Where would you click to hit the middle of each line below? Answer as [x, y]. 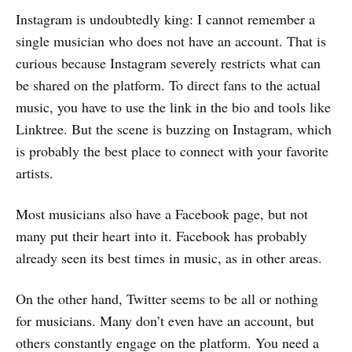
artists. [35, 172]
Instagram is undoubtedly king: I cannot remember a [165, 18]
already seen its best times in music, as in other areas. [169, 257]
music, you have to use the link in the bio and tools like [173, 106]
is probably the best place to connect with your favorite [172, 150]
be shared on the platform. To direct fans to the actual [168, 84]
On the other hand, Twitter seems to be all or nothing [167, 298]
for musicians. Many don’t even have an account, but [165, 320]
